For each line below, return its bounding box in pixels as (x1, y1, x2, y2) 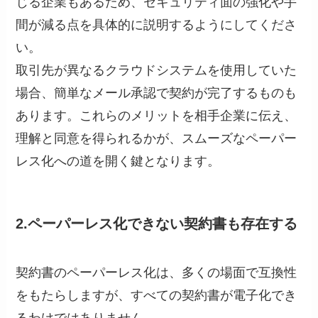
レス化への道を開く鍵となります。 (16, 153, 221, 168)
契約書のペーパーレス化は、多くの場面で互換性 (16, 265, 297, 280)
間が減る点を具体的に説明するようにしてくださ (16, 17, 297, 32)
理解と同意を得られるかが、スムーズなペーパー (16, 131, 297, 146)
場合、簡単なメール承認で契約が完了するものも (16, 85, 297, 100)
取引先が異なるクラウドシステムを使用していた (16, 62, 297, 77)
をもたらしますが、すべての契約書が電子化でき (16, 288, 297, 303)
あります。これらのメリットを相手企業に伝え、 (16, 108, 297, 123)
